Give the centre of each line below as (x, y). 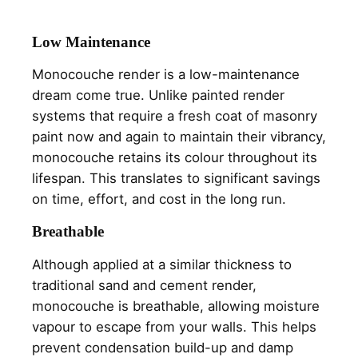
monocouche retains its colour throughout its (175, 158)
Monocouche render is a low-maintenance (166, 75)
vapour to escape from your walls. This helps (174, 326)
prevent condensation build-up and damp (163, 347)
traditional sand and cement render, (144, 285)
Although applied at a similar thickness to (162, 264)
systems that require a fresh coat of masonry (175, 116)
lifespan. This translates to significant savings (176, 179)
